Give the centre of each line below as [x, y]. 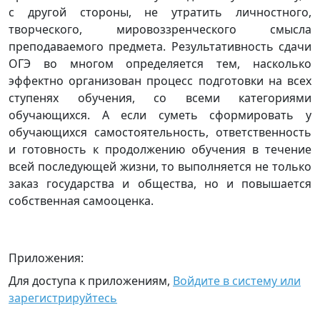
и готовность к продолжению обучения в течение [160, 149]
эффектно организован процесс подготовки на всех [160, 81]
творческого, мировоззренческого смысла [160, 29]
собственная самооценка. [81, 201]
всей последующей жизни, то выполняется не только [160, 166]
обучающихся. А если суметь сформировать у [160, 115]
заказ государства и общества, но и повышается [160, 184]
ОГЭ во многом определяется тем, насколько [160, 64]
